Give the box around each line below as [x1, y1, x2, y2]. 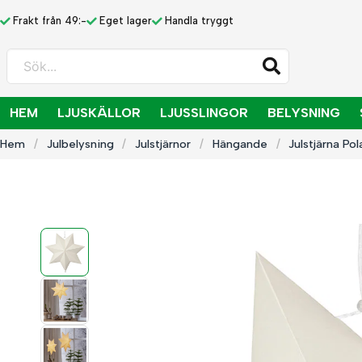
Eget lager [99, 14, 152, 27]
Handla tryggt [165, 14, 234, 27]
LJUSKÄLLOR [57, 105, 141, 120]
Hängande [212, 137, 267, 151]
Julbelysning [46, 137, 114, 151]
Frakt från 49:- [13, 14, 86, 27]
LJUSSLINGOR [160, 105, 248, 120]
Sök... [6, 49, 39, 65]
